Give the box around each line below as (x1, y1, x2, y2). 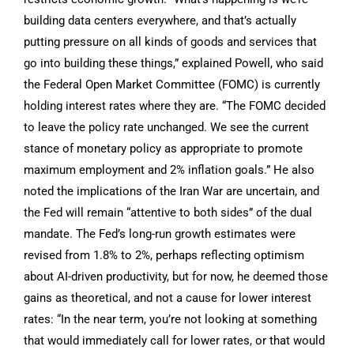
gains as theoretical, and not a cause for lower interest (24, 290, 311, 305)
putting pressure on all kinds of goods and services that (24, 34, 317, 49)
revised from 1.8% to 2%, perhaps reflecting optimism (24, 247, 304, 262)
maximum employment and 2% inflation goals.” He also (24, 162, 314, 177)
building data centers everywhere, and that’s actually (24, 13, 296, 28)
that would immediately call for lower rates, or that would (24, 333, 325, 348)
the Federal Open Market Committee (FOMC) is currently (24, 77, 320, 92)
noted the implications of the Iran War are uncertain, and (24, 183, 319, 198)
